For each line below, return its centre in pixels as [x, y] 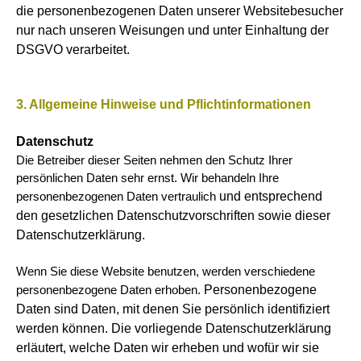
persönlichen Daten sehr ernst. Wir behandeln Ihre [147, 178]
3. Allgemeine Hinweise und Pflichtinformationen [164, 104]
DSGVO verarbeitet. [73, 50]
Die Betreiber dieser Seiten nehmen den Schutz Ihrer [154, 160]
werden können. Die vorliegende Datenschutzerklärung [174, 328]
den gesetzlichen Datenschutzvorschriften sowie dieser [173, 216]
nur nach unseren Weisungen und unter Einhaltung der [172, 30]
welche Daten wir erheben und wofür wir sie [194, 348]
